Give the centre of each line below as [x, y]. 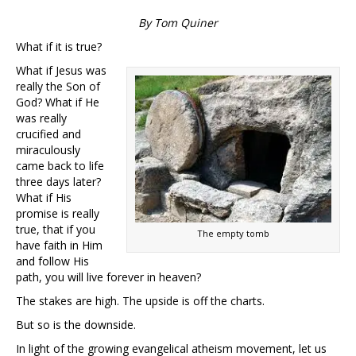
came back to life [60, 166]
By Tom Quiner [178, 23]
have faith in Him [59, 246]
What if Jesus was [61, 71]
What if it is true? [59, 47]
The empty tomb [233, 234]
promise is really [58, 214]
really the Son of [58, 87]
